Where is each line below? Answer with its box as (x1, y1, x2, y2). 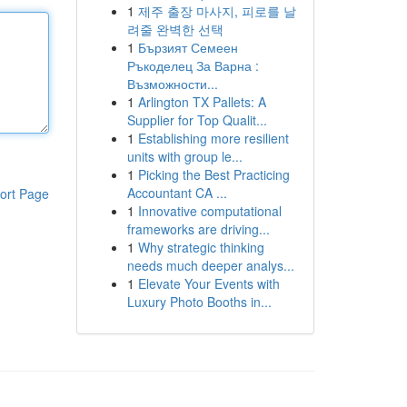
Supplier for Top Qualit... (126, 111, 267, 129)
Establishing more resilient (137, 129, 289, 147)
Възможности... (126, 74, 218, 93)
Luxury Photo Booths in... (126, 293, 272, 311)
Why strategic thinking (137, 238, 264, 256)
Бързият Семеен (137, 38, 238, 56)
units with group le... (126, 147, 243, 165)
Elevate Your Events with (137, 274, 280, 293)
